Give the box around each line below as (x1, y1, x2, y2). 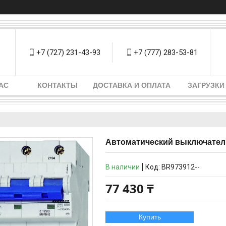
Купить (138, 213, 161, 221)
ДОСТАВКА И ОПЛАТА (93, 81, 171, 89)
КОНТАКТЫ (37, 81, 78, 89)
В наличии (105, 163, 140, 171)
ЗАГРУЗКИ (187, 81, 224, 89)
